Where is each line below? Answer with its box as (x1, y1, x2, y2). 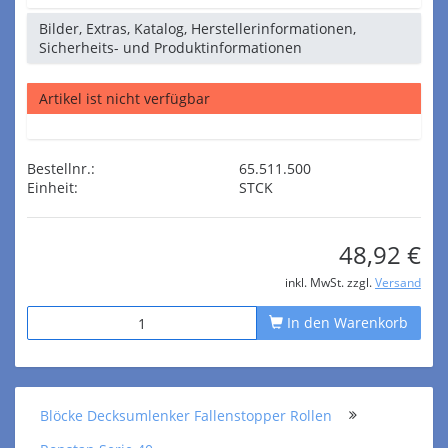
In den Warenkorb (283, 313, 408, 332)
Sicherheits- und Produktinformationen (39, 38, 302, 57)
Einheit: (27, 178, 78, 197)
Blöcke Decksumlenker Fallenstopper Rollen (40, 406, 332, 425)
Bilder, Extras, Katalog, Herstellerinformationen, (39, 19, 356, 38)
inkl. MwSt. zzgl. (285, 274, 375, 290)
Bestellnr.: (27, 159, 95, 178)
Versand (375, 274, 421, 290)
